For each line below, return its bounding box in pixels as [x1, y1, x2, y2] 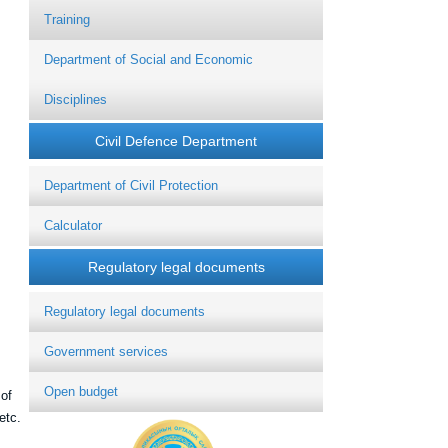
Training [44, 12, 90, 28]
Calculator [44, 218, 102, 234]
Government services [44, 344, 168, 360]
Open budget [44, 384, 118, 400]
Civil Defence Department [95, 133, 257, 150]
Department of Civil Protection [44, 178, 218, 194]
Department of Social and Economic [44, 52, 253, 68]
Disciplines [44, 92, 107, 108]
